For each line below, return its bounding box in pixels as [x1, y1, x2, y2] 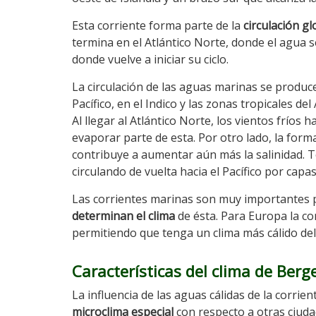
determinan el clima [72, 208, 175, 224]
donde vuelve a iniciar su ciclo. [72, 51, 229, 67]
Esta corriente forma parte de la [72, 18, 243, 33]
